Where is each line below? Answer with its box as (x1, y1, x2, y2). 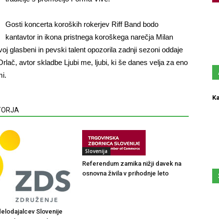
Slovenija (85, 148, 108, 154)
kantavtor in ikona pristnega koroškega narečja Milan (5, 33, 173, 41)
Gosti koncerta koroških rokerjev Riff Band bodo (5, 20, 158, 28)
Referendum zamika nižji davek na (82, 160, 181, 167)
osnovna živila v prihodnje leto (82, 170, 169, 177)
